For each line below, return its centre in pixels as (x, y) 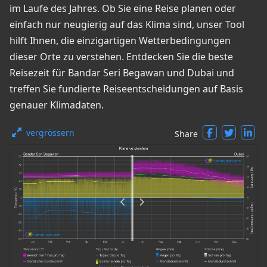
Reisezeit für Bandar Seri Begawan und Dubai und (122, 73)
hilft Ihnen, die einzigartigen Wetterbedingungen (120, 41)
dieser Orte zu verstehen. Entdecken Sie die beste (121, 57)
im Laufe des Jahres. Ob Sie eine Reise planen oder (123, 8)
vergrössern (50, 133)
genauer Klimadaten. (57, 105)
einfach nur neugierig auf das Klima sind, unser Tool (127, 24)
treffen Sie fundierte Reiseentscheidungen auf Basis (126, 89)
